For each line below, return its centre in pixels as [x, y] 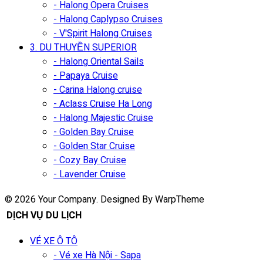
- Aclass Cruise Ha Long [103, 104]
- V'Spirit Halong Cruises [103, 33]
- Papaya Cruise [86, 75]
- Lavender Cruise [90, 174]
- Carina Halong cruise [98, 90]
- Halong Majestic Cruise [103, 118]
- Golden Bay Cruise [94, 132]
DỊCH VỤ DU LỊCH [44, 215]
